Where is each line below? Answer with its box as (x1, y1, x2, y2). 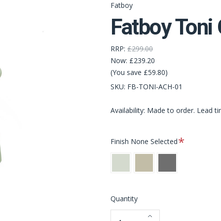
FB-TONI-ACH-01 (127, 82, 183, 91)
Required (179, 134, 207, 144)
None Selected (131, 137, 180, 146)
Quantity (110, 193, 138, 203)
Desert (134, 153, 155, 163)
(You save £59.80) (110, 68, 168, 77)
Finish (110, 137, 131, 146)
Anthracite (157, 153, 189, 163)
